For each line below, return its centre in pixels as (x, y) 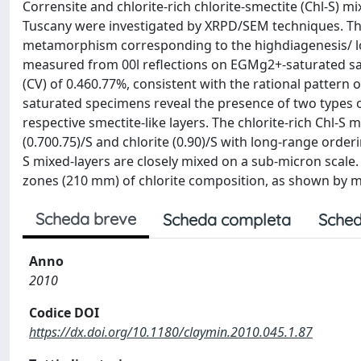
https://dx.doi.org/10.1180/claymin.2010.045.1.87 (171, 332)
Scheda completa (227, 220)
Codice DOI (64, 313)
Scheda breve (86, 219)
